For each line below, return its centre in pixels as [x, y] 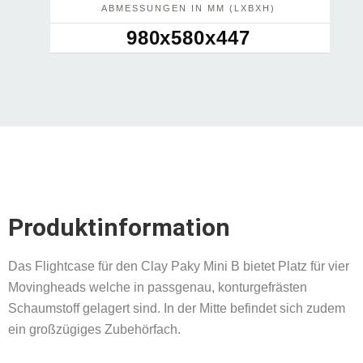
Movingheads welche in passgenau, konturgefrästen [158, 288]
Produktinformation [119, 228]
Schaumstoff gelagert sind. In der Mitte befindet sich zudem [177, 309]
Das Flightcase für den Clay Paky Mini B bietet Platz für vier [179, 267]
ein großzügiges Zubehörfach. [94, 330]
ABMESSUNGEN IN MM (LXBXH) [188, 9]
